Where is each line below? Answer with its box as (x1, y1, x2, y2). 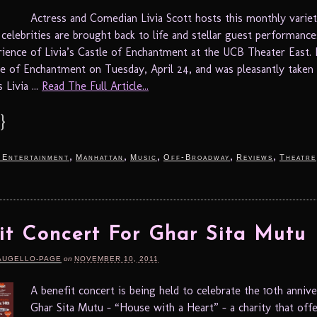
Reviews (236, 152, 273, 161)
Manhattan (76, 152, 124, 161)
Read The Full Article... (42, 79, 149, 93)
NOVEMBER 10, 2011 (74, 254, 158, 263)
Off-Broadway (163, 152, 230, 161)
